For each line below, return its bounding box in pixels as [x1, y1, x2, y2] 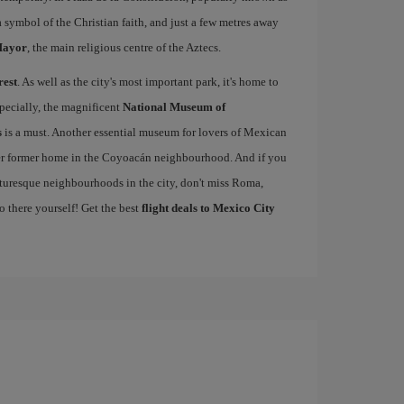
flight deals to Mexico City [141, 201, 275, 215]
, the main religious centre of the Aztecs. [26, 41, 221, 54]
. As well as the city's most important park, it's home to [16, 75, 279, 88]
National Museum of [122, 100, 225, 114]
